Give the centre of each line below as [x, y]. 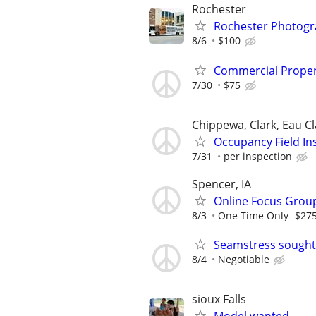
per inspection [258, 156]
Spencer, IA [221, 184]
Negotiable [244, 260]
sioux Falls [219, 299]
